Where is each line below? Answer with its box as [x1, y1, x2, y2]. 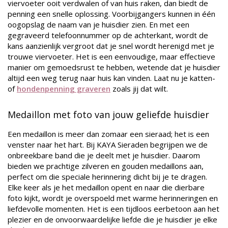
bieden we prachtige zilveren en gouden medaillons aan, [8, 161, 204, 172]
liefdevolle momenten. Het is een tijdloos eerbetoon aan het [8, 204, 219, 214]
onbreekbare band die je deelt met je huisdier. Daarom [8, 150, 200, 161]
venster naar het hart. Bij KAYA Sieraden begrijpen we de [8, 139, 208, 150]
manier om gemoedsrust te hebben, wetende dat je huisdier [8, 62, 220, 73]
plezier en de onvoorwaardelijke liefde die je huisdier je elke [8, 214, 217, 225]
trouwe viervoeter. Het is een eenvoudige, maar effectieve [8, 51, 215, 62]
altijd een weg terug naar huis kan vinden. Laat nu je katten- [8, 73, 215, 83]
